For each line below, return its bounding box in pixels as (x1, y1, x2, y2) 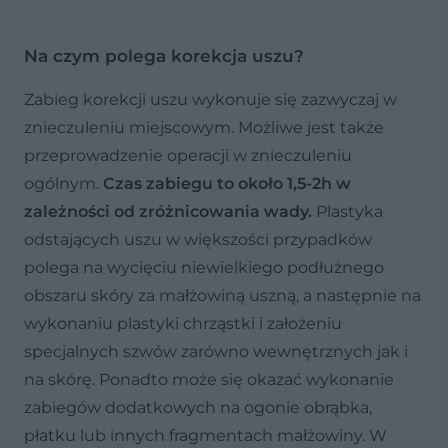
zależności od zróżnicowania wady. (24, 201, 312, 221)
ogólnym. (24, 173, 103, 193)
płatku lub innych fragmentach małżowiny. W (24, 425, 387, 445)
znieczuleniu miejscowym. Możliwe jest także (24, 117, 384, 137)
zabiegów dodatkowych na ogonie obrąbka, (24, 397, 372, 417)
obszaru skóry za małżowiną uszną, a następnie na (24, 285, 421, 305)
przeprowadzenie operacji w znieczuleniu (24, 145, 352, 165)
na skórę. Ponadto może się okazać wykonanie (24, 369, 394, 389)
